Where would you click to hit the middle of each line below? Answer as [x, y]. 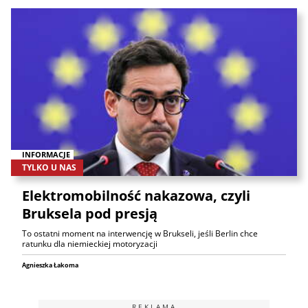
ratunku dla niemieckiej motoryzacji [90, 244]
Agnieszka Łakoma [50, 265]
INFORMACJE [46, 155]
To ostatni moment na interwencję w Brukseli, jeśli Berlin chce [140, 234]
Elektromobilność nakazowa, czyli [136, 196]
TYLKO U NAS [49, 168]
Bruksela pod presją [90, 214]
